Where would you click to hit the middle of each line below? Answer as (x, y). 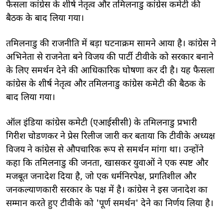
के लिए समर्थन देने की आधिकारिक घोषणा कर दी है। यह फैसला (110, 71)
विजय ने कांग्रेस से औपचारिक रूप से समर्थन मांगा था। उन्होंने (105, 150)
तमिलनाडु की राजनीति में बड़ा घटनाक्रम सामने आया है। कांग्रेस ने (111, 44)
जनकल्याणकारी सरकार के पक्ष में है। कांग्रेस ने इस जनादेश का (107, 190)
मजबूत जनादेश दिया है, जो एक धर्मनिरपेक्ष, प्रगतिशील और (101, 177)
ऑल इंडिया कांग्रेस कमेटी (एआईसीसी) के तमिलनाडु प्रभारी (102, 123)
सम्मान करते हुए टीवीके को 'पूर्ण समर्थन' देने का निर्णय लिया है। (110, 204)
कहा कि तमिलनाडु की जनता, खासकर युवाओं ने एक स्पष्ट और (107, 163)
